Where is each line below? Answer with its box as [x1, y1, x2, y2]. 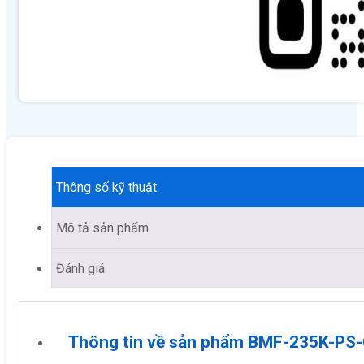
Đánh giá [56, 260, 105, 276]
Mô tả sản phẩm [56, 219, 149, 236]
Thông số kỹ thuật [56, 179, 157, 195]
